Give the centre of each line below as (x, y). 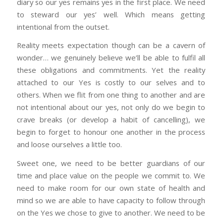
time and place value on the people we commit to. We (111, 175)
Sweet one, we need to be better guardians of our (111, 163)
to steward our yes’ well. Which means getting (111, 14)
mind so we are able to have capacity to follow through (111, 200)
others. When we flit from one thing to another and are (111, 95)
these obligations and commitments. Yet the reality (111, 70)
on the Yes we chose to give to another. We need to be (111, 212)
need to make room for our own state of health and (111, 188)
